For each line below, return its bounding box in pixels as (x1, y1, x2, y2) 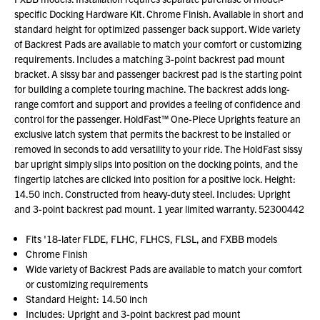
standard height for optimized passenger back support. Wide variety (14, 22, 300, 36)
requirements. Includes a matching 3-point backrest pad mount (14, 52, 285, 66)
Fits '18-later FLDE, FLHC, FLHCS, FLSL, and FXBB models (26, 232, 278, 246)
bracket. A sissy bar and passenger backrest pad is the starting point (14, 67, 302, 81)
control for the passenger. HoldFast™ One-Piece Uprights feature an (14, 112, 301, 126)
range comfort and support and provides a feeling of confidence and (14, 97, 301, 111)
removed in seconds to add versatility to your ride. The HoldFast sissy (14, 142, 302, 156)
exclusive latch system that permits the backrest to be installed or (14, 127, 291, 141)
